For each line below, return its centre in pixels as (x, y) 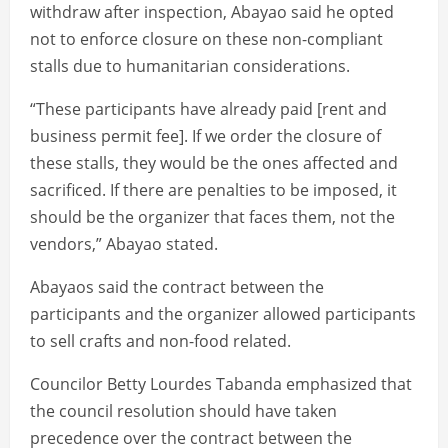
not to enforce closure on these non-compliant (206, 39)
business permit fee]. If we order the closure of (205, 136)
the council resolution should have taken (183, 411)
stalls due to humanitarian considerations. (190, 66)
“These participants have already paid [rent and (208, 109)
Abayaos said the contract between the (177, 287)
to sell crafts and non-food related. (160, 341)
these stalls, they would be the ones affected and (214, 163)
